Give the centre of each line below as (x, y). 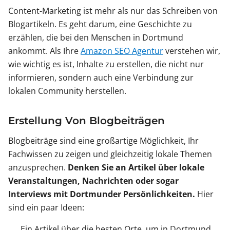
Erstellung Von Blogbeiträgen (87, 121)
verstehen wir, (192, 51)
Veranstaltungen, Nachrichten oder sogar (93, 181)
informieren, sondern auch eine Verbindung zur (101, 78)
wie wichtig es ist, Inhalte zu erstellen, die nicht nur (106, 64)
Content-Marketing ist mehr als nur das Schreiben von (113, 11)
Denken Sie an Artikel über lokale (136, 168)
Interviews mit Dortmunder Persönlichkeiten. (102, 194)
